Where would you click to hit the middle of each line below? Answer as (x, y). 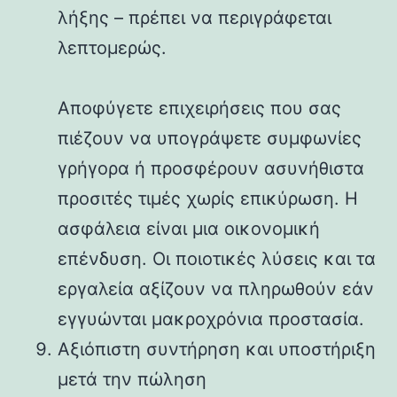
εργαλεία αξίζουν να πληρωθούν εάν (216, 288)
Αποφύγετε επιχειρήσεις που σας (199, 108)
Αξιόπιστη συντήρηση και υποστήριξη (217, 349)
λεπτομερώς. (112, 47)
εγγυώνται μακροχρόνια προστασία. (211, 319)
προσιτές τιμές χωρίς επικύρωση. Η (208, 198)
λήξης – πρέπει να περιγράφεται (195, 17)
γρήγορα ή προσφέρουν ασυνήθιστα (211, 168)
